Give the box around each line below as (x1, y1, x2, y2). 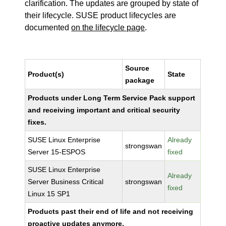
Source (125, 64, 150, 72)
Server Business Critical (28, 178, 104, 186)
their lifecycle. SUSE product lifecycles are (25, 11, 177, 20)
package (125, 76, 155, 84)
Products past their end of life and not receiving (28, 207, 194, 215)
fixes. (28, 118, 47, 126)
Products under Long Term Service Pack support (28, 94, 196, 102)
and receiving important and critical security (28, 106, 181, 114)
